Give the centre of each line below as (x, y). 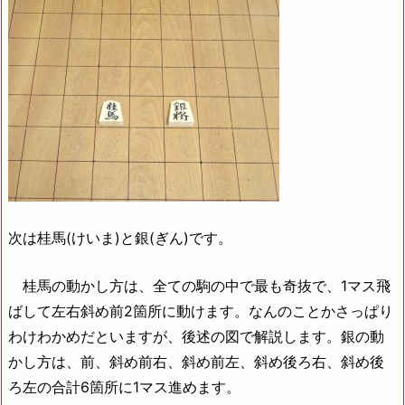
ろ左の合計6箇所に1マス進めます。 (124, 387)
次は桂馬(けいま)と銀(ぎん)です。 (120, 237)
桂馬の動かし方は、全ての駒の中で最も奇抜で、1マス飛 (199, 286)
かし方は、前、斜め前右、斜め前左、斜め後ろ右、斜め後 (196, 362)
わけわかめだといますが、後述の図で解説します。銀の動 (196, 337)
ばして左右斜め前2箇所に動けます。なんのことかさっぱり (201, 311)
